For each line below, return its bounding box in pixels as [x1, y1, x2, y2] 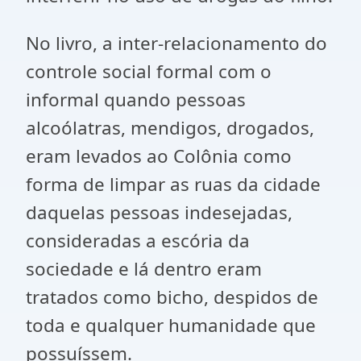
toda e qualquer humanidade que [26, 313, 316, 338]
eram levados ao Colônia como [26, 143, 292, 168]
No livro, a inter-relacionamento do [26, 31, 327, 56]
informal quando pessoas [26, 87, 246, 112]
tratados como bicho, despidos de [26, 284, 318, 309]
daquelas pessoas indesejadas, [26, 200, 293, 225]
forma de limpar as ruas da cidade [26, 172, 321, 197]
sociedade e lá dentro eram [26, 256, 262, 281]
